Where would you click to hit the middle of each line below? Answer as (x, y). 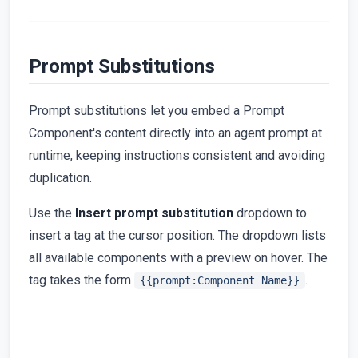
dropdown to (270, 213)
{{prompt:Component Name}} (220, 280)
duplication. (60, 177)
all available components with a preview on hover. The (178, 257)
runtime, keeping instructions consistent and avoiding (177, 155)
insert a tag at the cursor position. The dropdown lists (177, 235)
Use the (52, 213)
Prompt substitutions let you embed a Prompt (157, 110)
